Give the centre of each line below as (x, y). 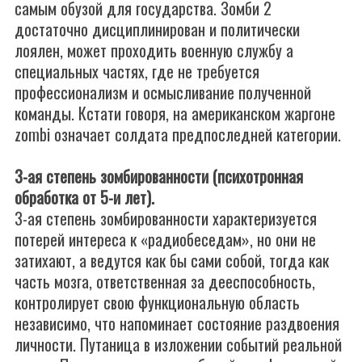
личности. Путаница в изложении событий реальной (178, 344)
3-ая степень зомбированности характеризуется (166, 218)
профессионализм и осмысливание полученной (163, 92)
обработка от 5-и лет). (84, 197)
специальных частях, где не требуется (137, 71)
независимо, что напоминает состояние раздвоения (177, 323)
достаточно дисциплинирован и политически (157, 29)
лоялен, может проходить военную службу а (154, 50)
